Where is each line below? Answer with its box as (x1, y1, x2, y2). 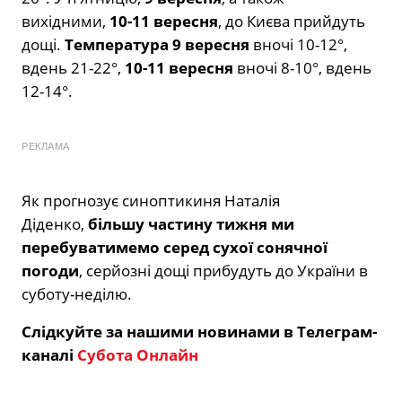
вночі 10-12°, (249, 33, 347, 55)
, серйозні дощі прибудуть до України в (79, 259, 368, 281)
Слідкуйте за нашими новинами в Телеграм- (22, 320, 377, 342)
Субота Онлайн (77, 344, 198, 365)
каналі (22, 344, 77, 365)
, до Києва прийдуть (218, 10, 365, 31)
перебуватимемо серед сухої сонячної (22, 236, 328, 258)
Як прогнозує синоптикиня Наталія (22, 189, 280, 211)
